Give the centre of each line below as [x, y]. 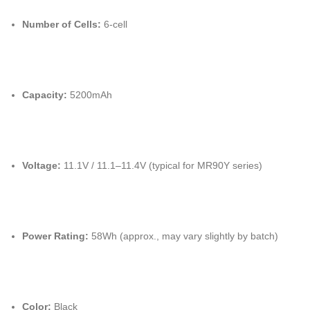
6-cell [114, 24]
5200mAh [90, 95]
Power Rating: [55, 236]
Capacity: [45, 95]
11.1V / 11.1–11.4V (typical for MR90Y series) [162, 165]
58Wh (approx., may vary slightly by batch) [183, 236]
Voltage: [42, 165]
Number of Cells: [62, 24]
